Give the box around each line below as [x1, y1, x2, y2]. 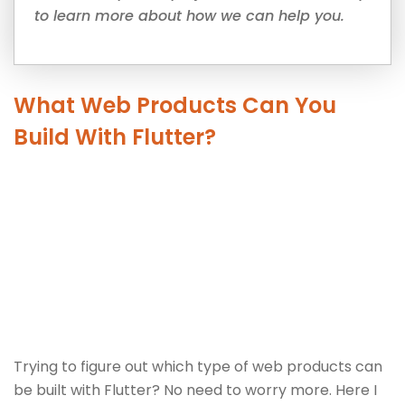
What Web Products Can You [14, 89, 336, 120]
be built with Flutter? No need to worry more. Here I [14, 379, 377, 400]
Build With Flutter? [14, 121, 216, 152]
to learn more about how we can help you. [34, 5, 344, 26]
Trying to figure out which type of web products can [14, 355, 382, 377]
